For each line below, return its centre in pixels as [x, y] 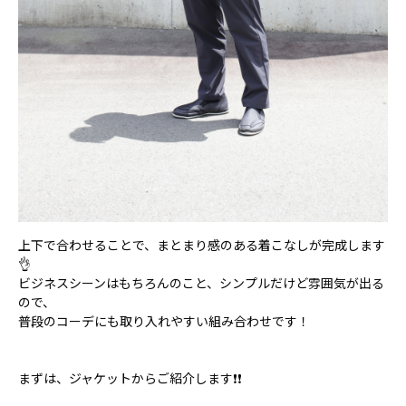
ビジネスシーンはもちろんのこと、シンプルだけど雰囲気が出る [201, 283]
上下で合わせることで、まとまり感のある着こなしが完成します [202, 245]
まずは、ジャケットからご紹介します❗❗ [130, 378]
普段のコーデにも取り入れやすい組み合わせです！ [164, 321]
